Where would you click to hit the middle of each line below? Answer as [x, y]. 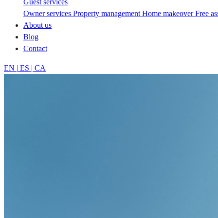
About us [37, 25]
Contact [35, 48]
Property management [108, 13]
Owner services [48, 13]
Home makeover [169, 13]
